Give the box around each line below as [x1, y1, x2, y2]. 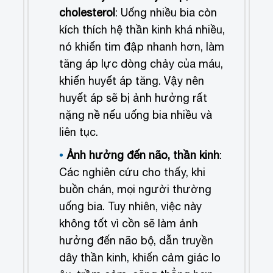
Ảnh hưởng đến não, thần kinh [66, 149, 220, 162]
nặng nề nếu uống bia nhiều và [59, 108, 213, 122]
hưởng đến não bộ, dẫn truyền [59, 234, 214, 247]
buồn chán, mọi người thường [59, 183, 212, 196]
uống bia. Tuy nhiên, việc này [59, 200, 202, 213]
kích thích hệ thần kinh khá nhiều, [59, 23, 225, 37]
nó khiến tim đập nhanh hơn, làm [59, 40, 225, 54]
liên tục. [59, 126, 99, 139]
